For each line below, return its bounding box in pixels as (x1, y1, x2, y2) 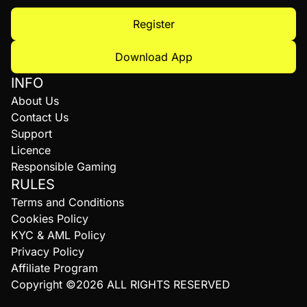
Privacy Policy (11, 245, 84, 258)
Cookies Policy (11, 212, 88, 225)
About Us (11, 94, 59, 108)
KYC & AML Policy (11, 228, 106, 242)
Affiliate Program (11, 261, 98, 275)
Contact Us (11, 110, 69, 124)
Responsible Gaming (11, 160, 116, 173)
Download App (114, 50, 193, 64)
